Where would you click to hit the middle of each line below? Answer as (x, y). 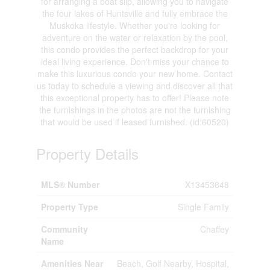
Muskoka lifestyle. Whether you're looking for (135, 25)
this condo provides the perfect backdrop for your (135, 49)
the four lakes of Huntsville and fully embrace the (135, 13)
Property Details (87, 153)
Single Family (203, 206)
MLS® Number (70, 184)
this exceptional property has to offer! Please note (135, 97)
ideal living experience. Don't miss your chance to (135, 61)
